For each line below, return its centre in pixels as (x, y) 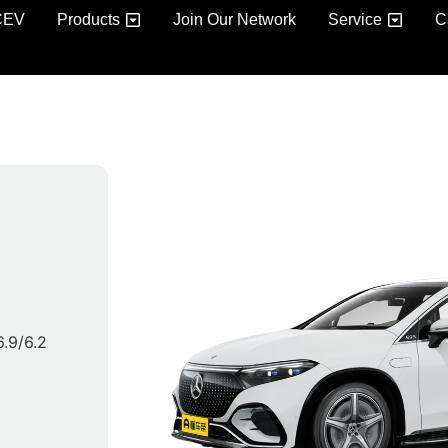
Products (88, 19)
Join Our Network (234, 19)
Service (354, 19)
